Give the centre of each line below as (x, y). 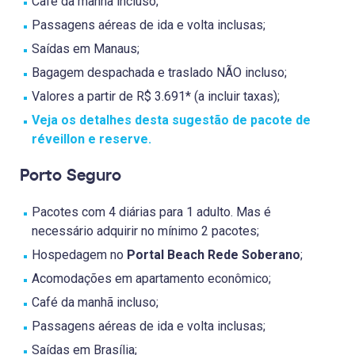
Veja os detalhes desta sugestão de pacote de (171, 120)
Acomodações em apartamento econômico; (151, 278)
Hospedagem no (79, 254)
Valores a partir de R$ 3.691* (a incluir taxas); (156, 97)
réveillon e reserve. (92, 139)
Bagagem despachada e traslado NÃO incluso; (159, 73)
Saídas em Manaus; (86, 49)
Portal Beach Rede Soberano (214, 254)
